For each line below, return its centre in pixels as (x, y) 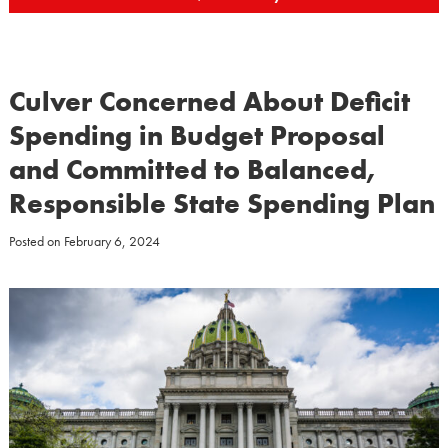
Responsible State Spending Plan (221, 203)
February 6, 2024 (111, 241)
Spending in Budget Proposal (196, 135)
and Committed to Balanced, (192, 169)
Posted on (36, 241)
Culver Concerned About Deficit (209, 101)
